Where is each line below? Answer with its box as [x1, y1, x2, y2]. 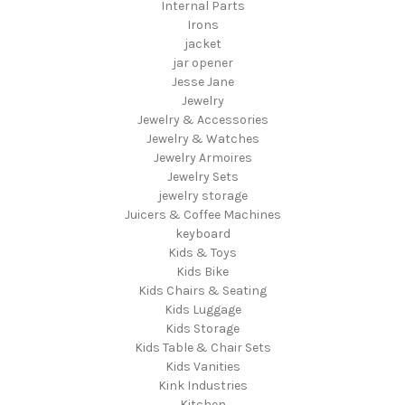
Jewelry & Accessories [137, 111, 268, 127]
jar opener [172, 54, 233, 71]
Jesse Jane [171, 73, 234, 89]
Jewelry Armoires [153, 149, 252, 165]
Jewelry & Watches [146, 130, 259, 146]
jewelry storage [157, 187, 248, 203]
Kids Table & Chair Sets [134, 339, 271, 355]
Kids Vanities [165, 358, 240, 374]
